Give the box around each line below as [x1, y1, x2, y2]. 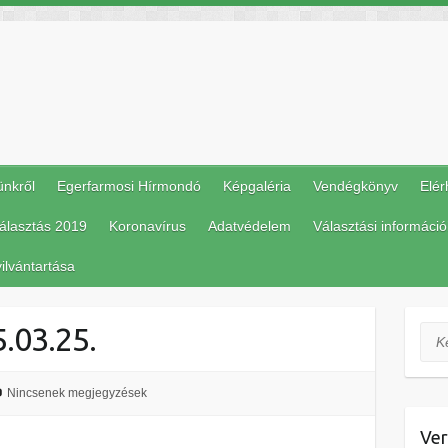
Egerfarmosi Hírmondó [57, 178, 201, 194]
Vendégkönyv [313, 178, 398, 194]
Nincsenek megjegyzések [6, 386, 147, 400]
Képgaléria [223, 178, 291, 194]
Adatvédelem [208, 218, 291, 234]
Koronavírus [109, 218, 186, 234]
